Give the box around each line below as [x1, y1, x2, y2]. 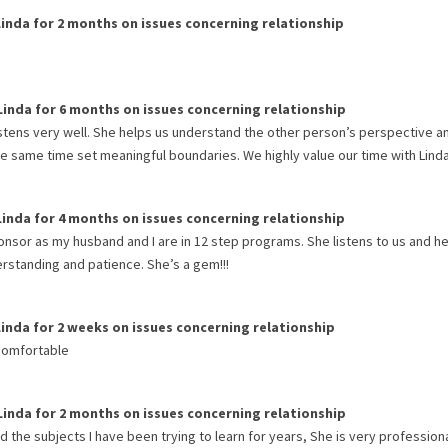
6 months [59, 100, 120, 118]
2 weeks [57, 318, 109, 336]
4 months [58, 209, 119, 227]
